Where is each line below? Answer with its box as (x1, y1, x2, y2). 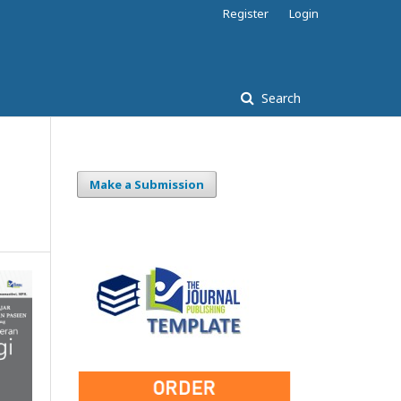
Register (223, 5, 269, 21)
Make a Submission (90, 176, 204, 192)
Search (258, 90, 301, 107)
